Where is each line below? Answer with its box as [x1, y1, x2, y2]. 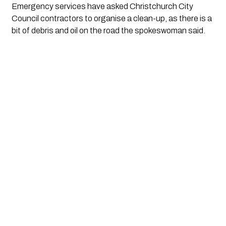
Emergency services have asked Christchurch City [11, 2, 193, 11]
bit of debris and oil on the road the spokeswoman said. [11, 26, 205, 35]
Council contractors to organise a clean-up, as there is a [11, 14, 212, 23]
